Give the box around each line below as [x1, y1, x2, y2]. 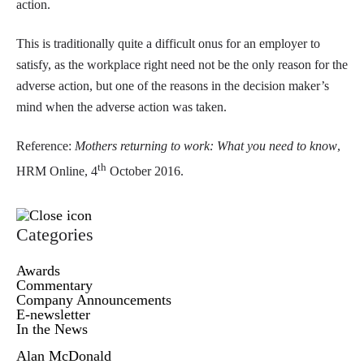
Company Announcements [16, 292, 171, 309]
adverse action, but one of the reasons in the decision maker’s [16, 78, 329, 93]
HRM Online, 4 [16, 164, 97, 179]
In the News [16, 321, 88, 338]
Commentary [16, 277, 93, 294]
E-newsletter [16, 306, 90, 323]
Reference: [16, 138, 75, 153]
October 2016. [106, 164, 184, 179]
